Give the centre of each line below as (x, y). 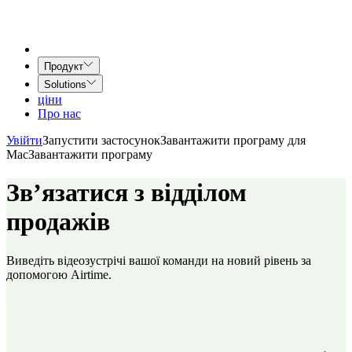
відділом (199, 193)
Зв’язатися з (75, 193)
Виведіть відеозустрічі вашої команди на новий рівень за (159, 260)
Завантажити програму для (233, 140)
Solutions (65, 84)
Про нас (59, 114)
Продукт (64, 66)
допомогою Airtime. (59, 274)
